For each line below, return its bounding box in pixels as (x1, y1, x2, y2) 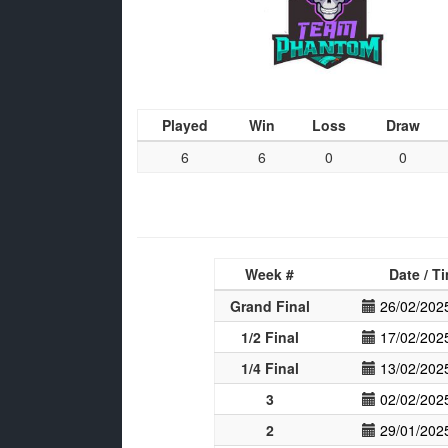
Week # (245, 264, 294, 284)
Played (162, 115, 208, 135)
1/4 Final (240, 358, 299, 378)
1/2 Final (240, 327, 299, 347)
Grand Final (229, 296, 310, 316)
